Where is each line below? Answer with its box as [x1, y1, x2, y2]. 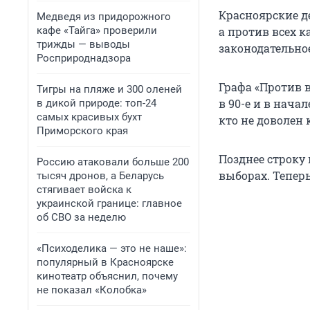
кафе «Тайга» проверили [37, 24, 157, 37]
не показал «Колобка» [37, 284, 147, 296]
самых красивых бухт [37, 111, 142, 123]
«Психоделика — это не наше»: [37, 242, 187, 255]
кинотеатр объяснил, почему [37, 270, 178, 282]
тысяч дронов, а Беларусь [37, 170, 164, 182]
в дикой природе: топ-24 [37, 97, 156, 109]
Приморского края [37, 125, 128, 137]
